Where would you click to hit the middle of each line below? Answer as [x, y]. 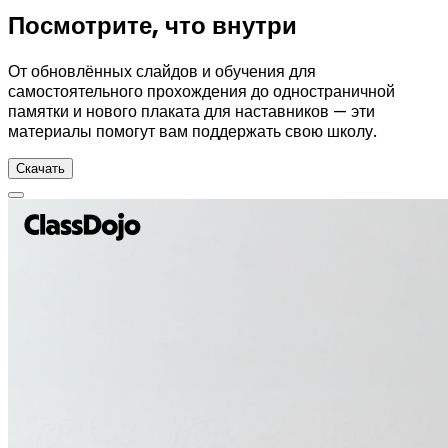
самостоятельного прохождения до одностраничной [201, 90]
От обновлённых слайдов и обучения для [162, 70]
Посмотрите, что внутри [152, 25]
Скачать [40, 168]
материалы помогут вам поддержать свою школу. [192, 130]
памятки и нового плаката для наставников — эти [191, 110]
